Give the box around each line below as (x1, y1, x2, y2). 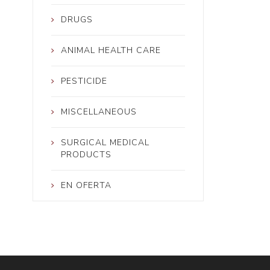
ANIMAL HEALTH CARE (60, 45, 161, 57)
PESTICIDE (60, 75, 107, 87)
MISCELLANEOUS (60, 106, 137, 118)
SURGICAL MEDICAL (60, 137, 149, 149)
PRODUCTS (60, 149, 111, 161)
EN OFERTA (60, 180, 111, 192)
